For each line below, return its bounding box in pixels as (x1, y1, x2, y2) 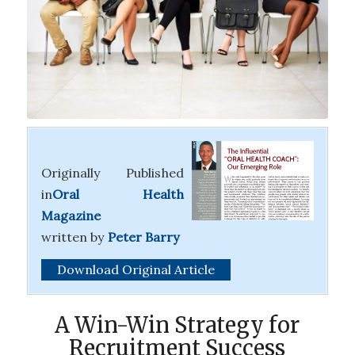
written (40, 229, 87, 246)
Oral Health (52, 186, 185, 203)
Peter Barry (107, 229, 180, 246)
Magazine (40, 208, 101, 224)
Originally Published (40, 165, 185, 181)
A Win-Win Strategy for (55, 311, 300, 339)
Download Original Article (56, 261, 215, 277)
